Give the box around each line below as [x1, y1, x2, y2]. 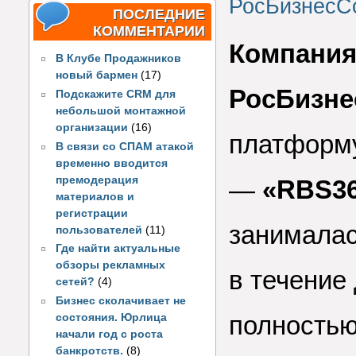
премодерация [56, 173, 139, 186]
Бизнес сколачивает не [56, 295, 187, 308]
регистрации [56, 207, 129, 219]
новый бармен [56, 69, 138, 82]
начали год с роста [56, 328, 164, 341]
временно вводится [56, 157, 168, 169]
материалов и [56, 190, 135, 203]
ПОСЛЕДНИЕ [113, 6, 205, 22]
